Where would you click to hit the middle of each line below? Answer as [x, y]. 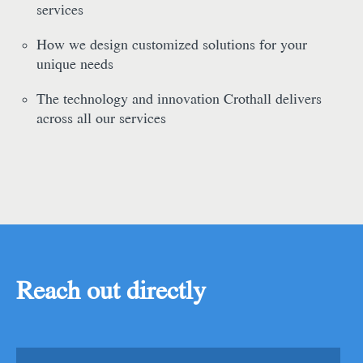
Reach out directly [111, 290]
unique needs [75, 64]
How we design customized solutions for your [172, 45]
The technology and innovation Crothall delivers [179, 99]
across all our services [101, 118]
